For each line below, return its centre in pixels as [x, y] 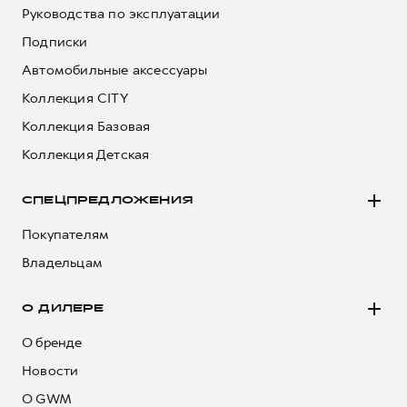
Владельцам [62, 263]
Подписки [55, 42]
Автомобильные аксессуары [114, 70]
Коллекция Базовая [86, 126]
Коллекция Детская [86, 154]
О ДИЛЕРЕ [63, 308]
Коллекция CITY [75, 98]
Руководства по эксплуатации [121, 14]
